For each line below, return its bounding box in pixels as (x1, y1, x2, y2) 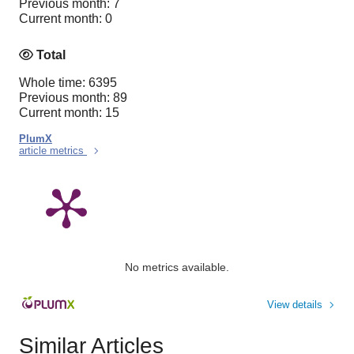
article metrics (19, 144, 87, 156)
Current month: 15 (19, 105, 119, 119)
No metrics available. (125, 260, 229, 273)
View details (267, 298, 322, 311)
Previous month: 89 (19, 90, 127, 104)
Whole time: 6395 (19, 75, 117, 89)
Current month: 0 (19, 12, 112, 26)
